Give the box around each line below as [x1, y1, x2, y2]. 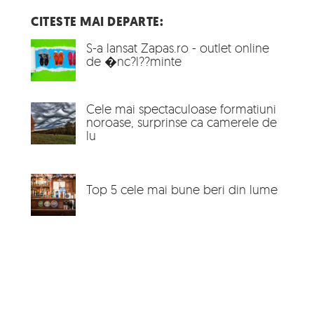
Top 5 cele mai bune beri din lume [86, 182, 278, 198]
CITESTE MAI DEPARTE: [31, 13, 163, 31]
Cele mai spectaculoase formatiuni [86, 101, 276, 117]
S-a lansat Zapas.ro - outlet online [86, 40, 269, 56]
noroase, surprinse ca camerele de [86, 114, 277, 130]
